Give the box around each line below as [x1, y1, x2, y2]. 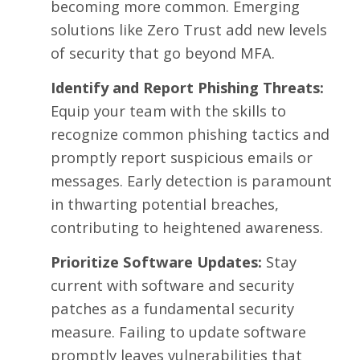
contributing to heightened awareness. [50, 217, 323, 238]
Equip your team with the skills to [50, 100, 286, 121]
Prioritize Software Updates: [50, 252, 262, 272]
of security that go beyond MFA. [50, 43, 275, 63]
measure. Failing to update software [50, 321, 306, 342]
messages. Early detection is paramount [50, 170, 332, 191]
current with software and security [50, 275, 294, 296]
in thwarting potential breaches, [50, 194, 279, 215]
